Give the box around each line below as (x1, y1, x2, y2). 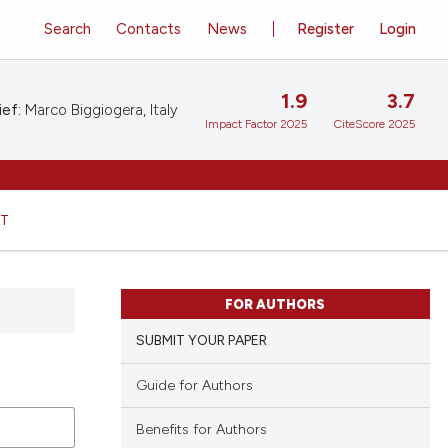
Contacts (116, 19, 182, 38)
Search (43, 19, 91, 38)
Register (297, 19, 355, 38)
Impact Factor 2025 (205, 117, 307, 132)
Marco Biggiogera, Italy (21, 101, 178, 119)
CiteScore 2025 (334, 117, 415, 132)
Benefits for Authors (135, 421, 267, 439)
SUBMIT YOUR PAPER (135, 332, 267, 350)
